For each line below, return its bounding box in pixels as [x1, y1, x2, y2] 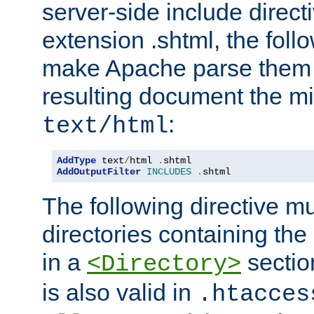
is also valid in [42, 278, 198, 306]
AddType [57, 154, 96, 166]
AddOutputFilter [57, 165, 141, 177]
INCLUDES [146, 165, 191, 177]
